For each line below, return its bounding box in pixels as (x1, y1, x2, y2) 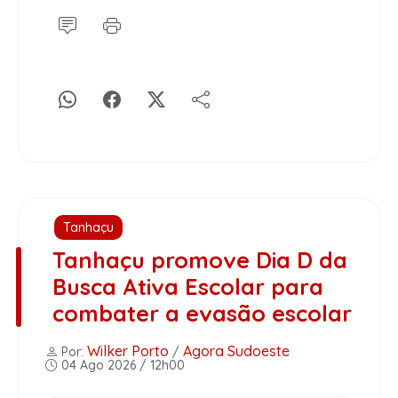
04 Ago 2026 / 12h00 (58, 357, 185, 374)
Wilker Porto (87, 342, 169, 361)
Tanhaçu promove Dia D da (52, 246, 347, 275)
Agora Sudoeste (183, 342, 290, 361)
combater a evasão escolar (52, 299, 352, 328)
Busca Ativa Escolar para (52, 273, 323, 301)
